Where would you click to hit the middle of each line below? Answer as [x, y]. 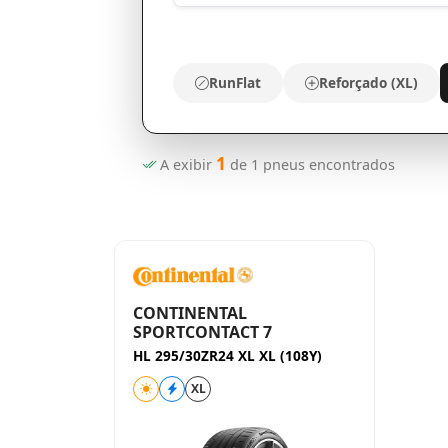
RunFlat [234, 82]
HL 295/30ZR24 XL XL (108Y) [227, 355]
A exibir [185, 164]
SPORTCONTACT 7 [202, 332]
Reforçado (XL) [368, 82]
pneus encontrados [326, 164]
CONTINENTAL [190, 313]
